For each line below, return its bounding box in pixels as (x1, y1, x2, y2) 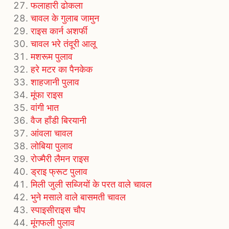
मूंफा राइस (31, 89, 63, 101)
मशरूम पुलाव (31, 51, 73, 62)
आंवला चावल (31, 128, 73, 139)
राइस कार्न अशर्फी (31, 26, 87, 37)
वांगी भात (31, 102, 59, 113)
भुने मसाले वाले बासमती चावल (31, 192, 126, 203)
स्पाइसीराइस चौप (31, 204, 85, 216)
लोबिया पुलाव (31, 141, 73, 152)
